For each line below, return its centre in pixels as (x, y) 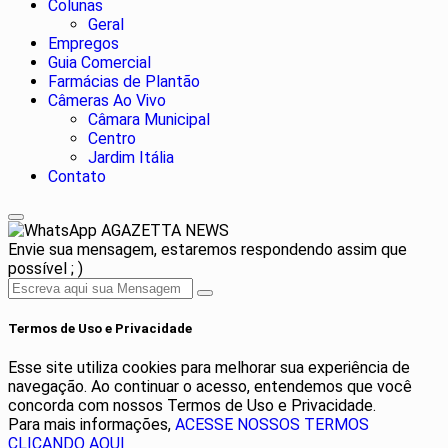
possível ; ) (45, 268)
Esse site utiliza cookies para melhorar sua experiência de (209, 367)
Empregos (83, 43)
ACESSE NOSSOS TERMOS (272, 424)
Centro (112, 138)
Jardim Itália (131, 157)
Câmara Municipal (149, 119)
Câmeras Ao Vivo (107, 100)
